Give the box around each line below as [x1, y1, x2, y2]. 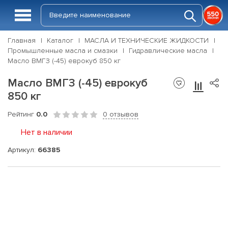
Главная [8, 36, 36, 45]
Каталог [47, 36, 73, 45]
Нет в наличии [21, 127, 72, 137]
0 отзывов [103, 110, 138, 119]
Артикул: [8, 145, 38, 154]
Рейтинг [8, 110, 36, 119]
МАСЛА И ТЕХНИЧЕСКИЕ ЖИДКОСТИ [84, 36, 209, 45]
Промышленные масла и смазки [8, 46, 118, 55]
